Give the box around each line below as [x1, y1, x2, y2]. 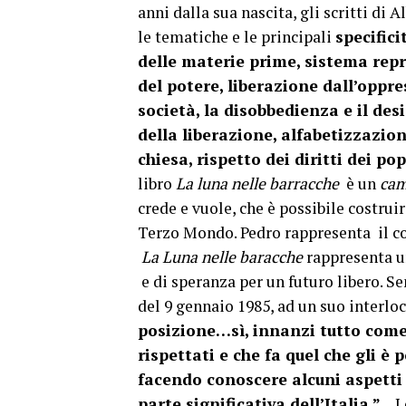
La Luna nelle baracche [138, 246, 303, 267]
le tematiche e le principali [138, 26, 335, 47]
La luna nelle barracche [176, 173, 339, 194]
